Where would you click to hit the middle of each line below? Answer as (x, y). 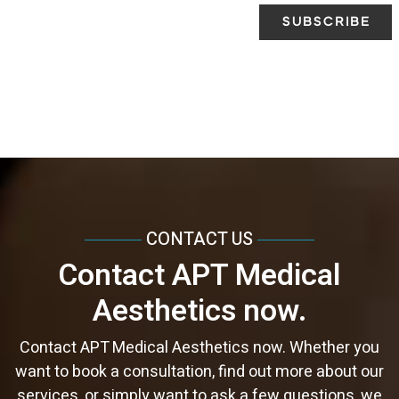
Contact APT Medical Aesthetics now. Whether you (199, 348)
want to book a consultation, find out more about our (199, 372)
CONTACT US (199, 240)
